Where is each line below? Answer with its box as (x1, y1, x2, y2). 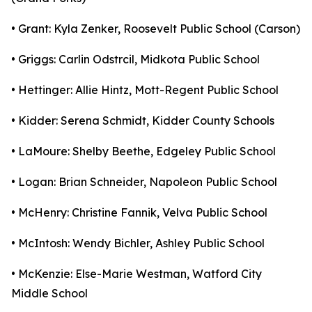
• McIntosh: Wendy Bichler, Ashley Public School (11, 236, 265, 250)
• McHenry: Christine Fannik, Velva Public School (11, 205, 267, 219)
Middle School (11, 286, 88, 300)
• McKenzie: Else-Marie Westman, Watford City (11, 267, 262, 281)
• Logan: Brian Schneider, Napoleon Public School (11, 175, 277, 189)
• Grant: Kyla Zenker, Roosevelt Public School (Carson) (11, 22, 300, 36)
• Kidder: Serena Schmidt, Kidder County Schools (11, 114, 274, 127)
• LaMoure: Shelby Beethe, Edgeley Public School (11, 144, 276, 158)
